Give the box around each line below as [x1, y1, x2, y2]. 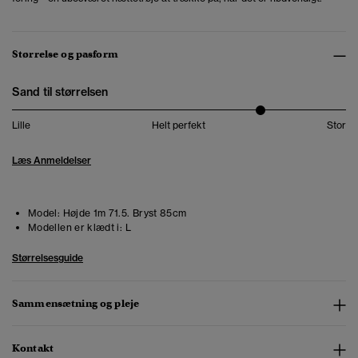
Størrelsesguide [12, 252, 83, 265]
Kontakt [12, 341, 54, 356]
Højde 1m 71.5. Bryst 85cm [60, 207, 187, 220]
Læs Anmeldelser [12, 154, 91, 167]
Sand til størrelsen [12, 85, 108, 100]
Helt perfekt [152, 119, 205, 132]
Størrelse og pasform [12, 47, 118, 62]
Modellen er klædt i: [28, 221, 123, 234]
